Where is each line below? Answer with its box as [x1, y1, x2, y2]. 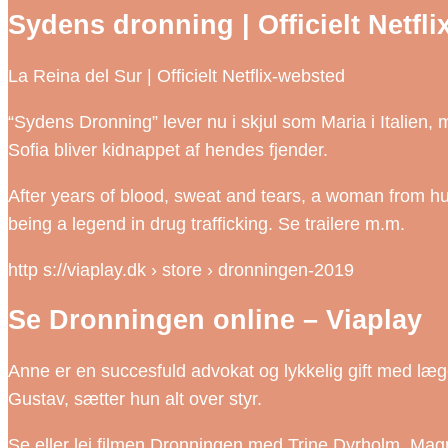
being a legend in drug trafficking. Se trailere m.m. [8, 213, 405, 234]
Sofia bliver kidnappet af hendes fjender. [8, 139, 328, 160]
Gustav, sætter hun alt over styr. [8, 388, 262, 409]
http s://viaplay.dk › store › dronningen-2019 [8, 259, 354, 280]
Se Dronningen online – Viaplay [8, 305, 422, 336]
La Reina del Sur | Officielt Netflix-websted [8, 65, 345, 86]
